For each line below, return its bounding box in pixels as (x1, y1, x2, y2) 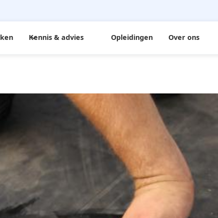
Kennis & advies (29, 33, 84, 42)
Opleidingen (111, 33, 153, 42)
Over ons (168, 33, 200, 42)
